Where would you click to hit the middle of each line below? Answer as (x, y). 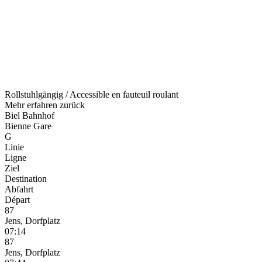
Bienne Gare (28, 126)
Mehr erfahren (32, 105)
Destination (26, 178)
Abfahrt (19, 189)
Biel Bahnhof (30, 115)
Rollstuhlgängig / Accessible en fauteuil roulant (92, 94)
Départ (17, 199)
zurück (72, 105)
